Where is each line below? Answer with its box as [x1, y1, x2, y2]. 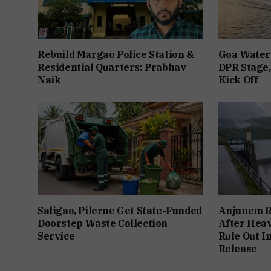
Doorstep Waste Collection [38, 217, 168, 230]
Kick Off [218, 73, 258, 86]
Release [218, 243, 257, 255]
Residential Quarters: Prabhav [38, 60, 186, 73]
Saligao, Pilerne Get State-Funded [38, 204, 202, 217]
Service [38, 230, 75, 243]
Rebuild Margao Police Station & [38, 48, 194, 60]
